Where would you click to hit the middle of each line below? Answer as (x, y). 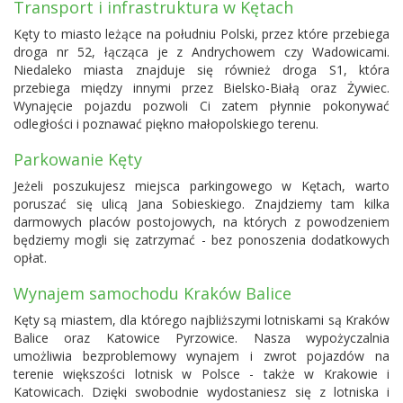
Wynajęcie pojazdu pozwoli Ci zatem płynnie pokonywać (201, 105)
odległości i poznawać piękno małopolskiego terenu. (166, 123)
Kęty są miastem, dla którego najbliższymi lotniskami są (179, 319)
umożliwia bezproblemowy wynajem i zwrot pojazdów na (201, 355)
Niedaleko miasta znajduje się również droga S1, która (201, 69)
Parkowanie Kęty (78, 159)
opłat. (30, 257)
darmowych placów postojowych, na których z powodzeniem (201, 221)
